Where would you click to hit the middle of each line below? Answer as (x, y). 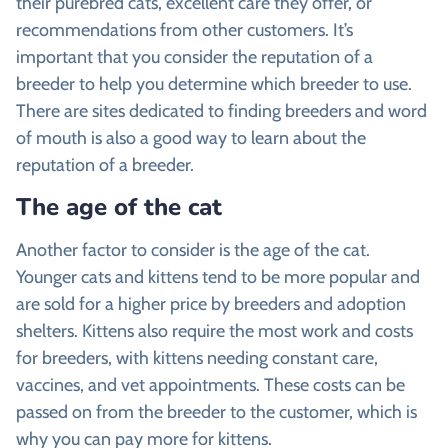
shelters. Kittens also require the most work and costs (214, 330)
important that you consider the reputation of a (194, 56)
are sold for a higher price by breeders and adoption (211, 303)
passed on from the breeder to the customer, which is (216, 411)
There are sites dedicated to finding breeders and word (221, 110)
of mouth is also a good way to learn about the (191, 137)
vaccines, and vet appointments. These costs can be (210, 384)
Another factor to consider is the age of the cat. (193, 249)
